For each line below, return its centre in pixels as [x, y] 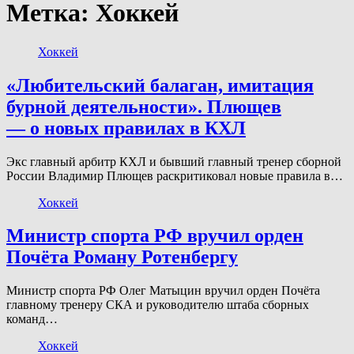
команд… [32, 319]
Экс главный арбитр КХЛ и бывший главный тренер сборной [174, 161]
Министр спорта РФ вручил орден [155, 236]
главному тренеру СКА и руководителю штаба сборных [158, 305]
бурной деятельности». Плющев [144, 106]
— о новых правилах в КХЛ [126, 128]
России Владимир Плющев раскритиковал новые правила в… [175, 175]
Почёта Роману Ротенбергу [122, 257]
